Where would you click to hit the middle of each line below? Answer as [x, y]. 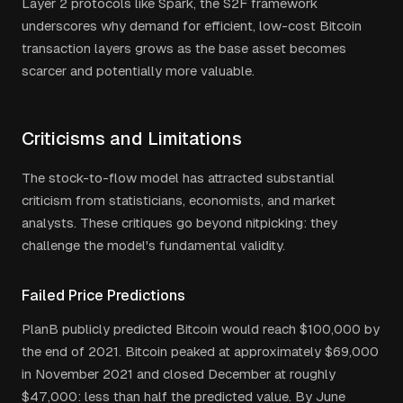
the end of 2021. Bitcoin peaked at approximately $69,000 [200, 351]
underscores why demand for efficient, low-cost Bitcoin [192, 26]
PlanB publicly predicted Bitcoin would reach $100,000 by [201, 329]
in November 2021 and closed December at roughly [179, 374]
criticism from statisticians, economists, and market [179, 200]
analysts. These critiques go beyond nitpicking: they [179, 223]
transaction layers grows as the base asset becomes [184, 48]
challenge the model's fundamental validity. [153, 245]
